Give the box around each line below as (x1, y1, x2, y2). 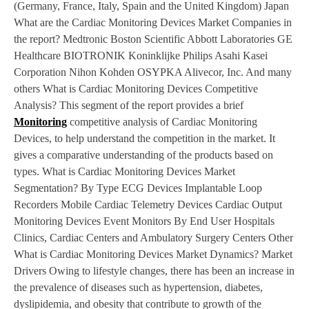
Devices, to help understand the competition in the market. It (14, 132, 275, 145)
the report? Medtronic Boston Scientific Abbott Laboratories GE (14, 33, 292, 46)
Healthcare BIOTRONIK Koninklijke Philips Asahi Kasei (14, 50, 268, 62)
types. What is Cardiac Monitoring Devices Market (14, 166, 235, 178)
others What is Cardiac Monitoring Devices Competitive (14, 83, 258, 95)
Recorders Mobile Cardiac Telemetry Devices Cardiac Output (14, 199, 282, 211)
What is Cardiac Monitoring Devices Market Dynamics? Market (14, 248, 292, 261)
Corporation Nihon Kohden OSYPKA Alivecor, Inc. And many (14, 66, 292, 79)
